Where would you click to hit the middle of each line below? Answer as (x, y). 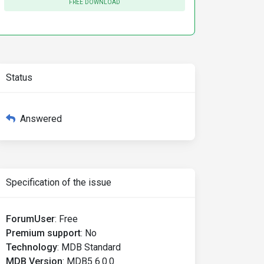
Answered (41, 119)
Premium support (43, 233)
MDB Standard (91, 247)
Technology (32, 247)
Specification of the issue (59, 182)
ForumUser (30, 219)
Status (19, 77)
